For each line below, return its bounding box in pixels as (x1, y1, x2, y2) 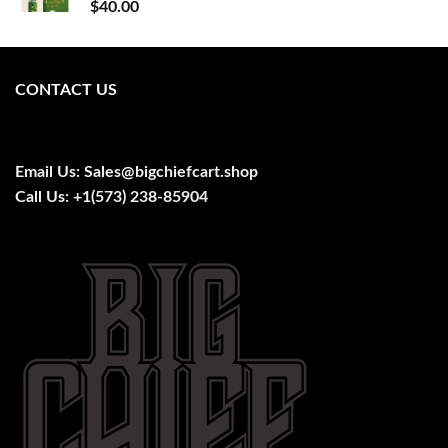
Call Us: (15, 188, 73, 205)
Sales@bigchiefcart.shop (84, 163, 258, 180)
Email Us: (15, 163, 84, 180)
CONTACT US (15, 81, 117, 98)
